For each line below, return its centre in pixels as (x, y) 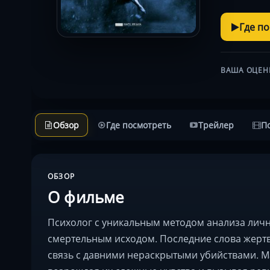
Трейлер (216, 125)
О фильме (86, 196)
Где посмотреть (139, 125)
